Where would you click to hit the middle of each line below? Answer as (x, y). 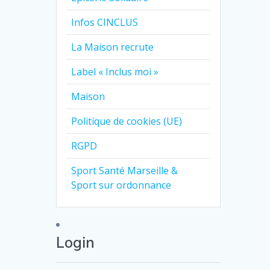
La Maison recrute (113, 47)
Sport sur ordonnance (121, 185)
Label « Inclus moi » (115, 72)
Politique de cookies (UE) (127, 121)
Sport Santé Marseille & (125, 171)
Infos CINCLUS (105, 23)
